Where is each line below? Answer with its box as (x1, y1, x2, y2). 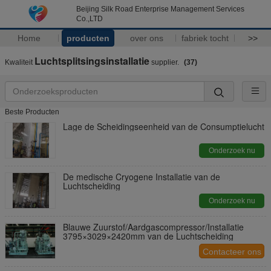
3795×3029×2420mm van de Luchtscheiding (63, 230, 233, 242)
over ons (129, 33, 163, 43)
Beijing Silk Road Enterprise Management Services (76, 5, 244, 13)
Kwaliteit (5, 58, 34, 67)
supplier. (149, 58, 181, 67)
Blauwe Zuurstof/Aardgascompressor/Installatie (63, 221, 244, 233)
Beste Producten (5, 108, 59, 116)
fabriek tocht (181, 33, 229, 43)
